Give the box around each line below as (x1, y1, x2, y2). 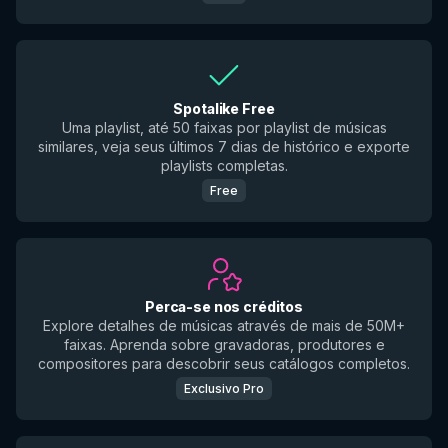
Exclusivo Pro (184, 381, 264, 396)
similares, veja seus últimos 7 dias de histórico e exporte (38, 138, 410, 155)
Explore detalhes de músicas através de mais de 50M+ (43, 317, 405, 334)
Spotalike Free (173, 100, 275, 117)
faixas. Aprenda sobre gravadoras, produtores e (63, 336, 385, 353)
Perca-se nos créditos (144, 298, 304, 315)
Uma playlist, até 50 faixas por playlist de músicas (61, 119, 387, 136)
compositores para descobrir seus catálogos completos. (38, 355, 410, 372)
